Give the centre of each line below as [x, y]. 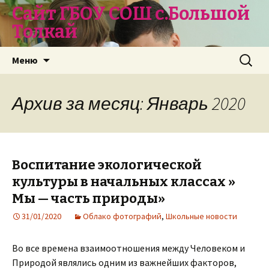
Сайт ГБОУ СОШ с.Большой [131, 14]
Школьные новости [201, 216]
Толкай [45, 32]
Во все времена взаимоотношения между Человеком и [128, 248]
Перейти [68, 53]
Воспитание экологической [107, 165]
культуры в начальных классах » [124, 182]
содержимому [79, 82]
